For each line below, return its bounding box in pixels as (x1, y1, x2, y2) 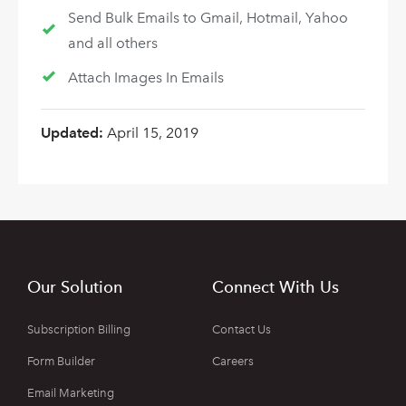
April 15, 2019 (107, 123, 198, 141)
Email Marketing (27, 386, 114, 401)
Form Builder (27, 354, 95, 369)
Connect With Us (212, 277, 339, 297)
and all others (67, 34, 158, 52)
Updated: (41, 123, 107, 141)
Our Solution (27, 277, 122, 297)
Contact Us (212, 323, 271, 337)
